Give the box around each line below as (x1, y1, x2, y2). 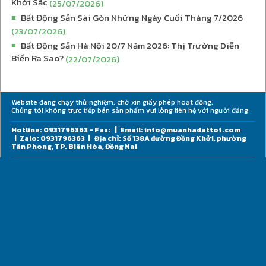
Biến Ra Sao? (11, 50, 64, 65)
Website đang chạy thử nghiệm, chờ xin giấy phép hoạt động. (11, 96, 213, 107)
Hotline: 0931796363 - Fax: (11, 124, 112, 135)
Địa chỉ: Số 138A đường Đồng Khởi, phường (93, 132, 246, 144)
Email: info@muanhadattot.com (119, 124, 240, 135)
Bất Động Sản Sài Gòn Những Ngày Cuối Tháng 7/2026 (21, 10, 243, 24)
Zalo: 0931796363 (19, 132, 85, 144)
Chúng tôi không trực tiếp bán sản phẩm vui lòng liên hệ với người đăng (11, 104, 248, 116)
